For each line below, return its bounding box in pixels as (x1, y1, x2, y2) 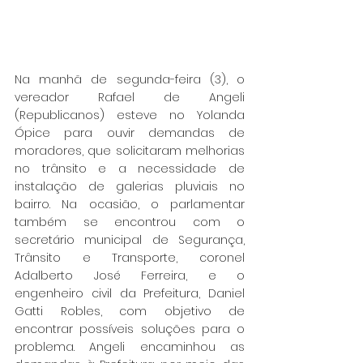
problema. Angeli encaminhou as (15, 338, 245, 355)
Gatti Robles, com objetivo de (15, 302, 245, 319)
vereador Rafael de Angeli (15, 88, 245, 105)
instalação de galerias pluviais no (15, 177, 245, 194)
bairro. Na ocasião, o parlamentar (15, 195, 245, 212)
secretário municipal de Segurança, (15, 231, 245, 248)
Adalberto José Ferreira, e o (15, 267, 245, 284)
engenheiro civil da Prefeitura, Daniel (15, 284, 245, 301)
